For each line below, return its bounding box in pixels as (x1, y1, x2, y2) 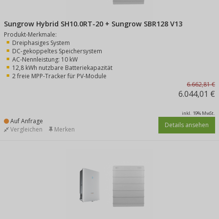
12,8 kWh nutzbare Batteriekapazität (12, 64, 112, 72)
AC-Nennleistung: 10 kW (12, 55, 78, 64)
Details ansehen (165, 121, 209, 129)
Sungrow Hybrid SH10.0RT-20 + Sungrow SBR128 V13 (4, 19, 182, 28)
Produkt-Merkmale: (4, 30, 57, 39)
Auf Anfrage (9, 117, 43, 125)
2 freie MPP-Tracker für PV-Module (12, 72, 107, 80)
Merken (53, 125, 75, 133)
